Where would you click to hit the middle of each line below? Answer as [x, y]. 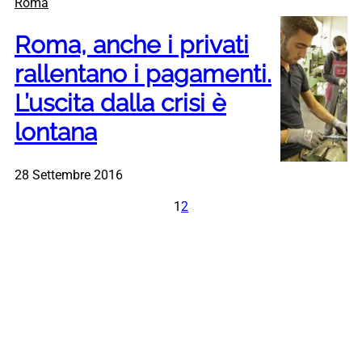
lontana [56, 133]
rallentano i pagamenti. [143, 74]
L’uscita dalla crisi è [120, 103]
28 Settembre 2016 [69, 175]
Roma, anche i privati [132, 45]
